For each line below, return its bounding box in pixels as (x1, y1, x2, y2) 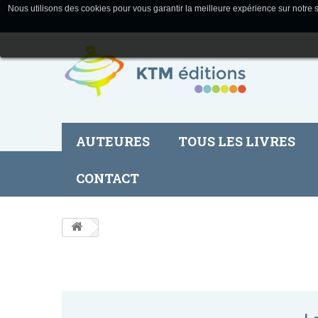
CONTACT (76, 170, 139, 187)
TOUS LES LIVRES (178, 133, 295, 150)
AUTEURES (76, 133, 150, 150)
